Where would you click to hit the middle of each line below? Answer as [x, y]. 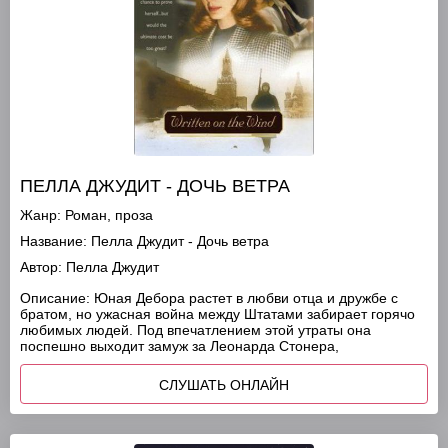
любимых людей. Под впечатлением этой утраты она [195, 330]
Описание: [55, 298]
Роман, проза [109, 215]
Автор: [41, 267]
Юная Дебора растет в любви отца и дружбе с [244, 298]
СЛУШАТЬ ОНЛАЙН [224, 385]
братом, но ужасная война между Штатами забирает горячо [217, 314]
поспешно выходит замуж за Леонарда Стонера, [179, 346]
